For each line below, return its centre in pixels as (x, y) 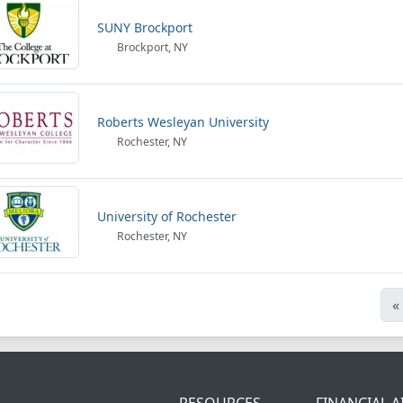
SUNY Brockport (145, 27)
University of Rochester (167, 216)
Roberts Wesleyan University (183, 122)
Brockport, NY (152, 47)
